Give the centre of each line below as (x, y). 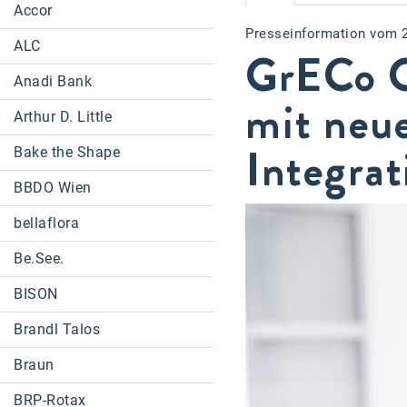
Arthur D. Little (63, 117)
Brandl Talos (57, 329)
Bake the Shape (67, 152)
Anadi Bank (53, 81)
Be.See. (39, 258)
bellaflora (46, 223)
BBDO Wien (53, 188)
